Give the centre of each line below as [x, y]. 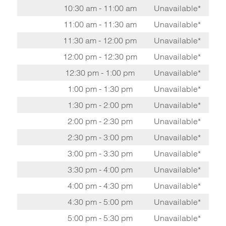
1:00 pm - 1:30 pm [100, 89]
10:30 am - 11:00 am [100, 8]
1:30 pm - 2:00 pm [100, 105]
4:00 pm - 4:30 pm [100, 186]
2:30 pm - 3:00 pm [100, 137]
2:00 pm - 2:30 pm [100, 121]
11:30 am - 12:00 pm [100, 40]
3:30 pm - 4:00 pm [100, 169]
